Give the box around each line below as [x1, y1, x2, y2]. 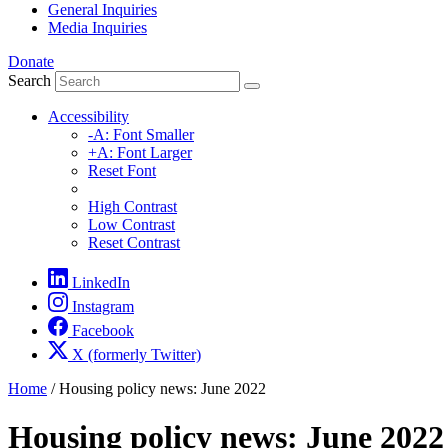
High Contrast [88, 197, 177, 215]
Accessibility [48, 107, 129, 125]
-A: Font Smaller [88, 125, 194, 143]
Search [8, 71, 51, 89]
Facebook [72, 321, 134, 339]
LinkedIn [72, 273, 130, 291]
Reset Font [88, 161, 156, 179]
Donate [8, 52, 54, 70]
